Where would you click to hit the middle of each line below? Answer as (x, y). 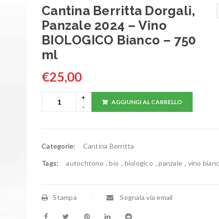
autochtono (85, 163)
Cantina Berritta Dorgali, (119, 11)
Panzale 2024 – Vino (104, 25)
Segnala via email (146, 197)
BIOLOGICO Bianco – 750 (119, 40)
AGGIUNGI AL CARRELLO (147, 102)
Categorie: (59, 146)
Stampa (65, 197)
